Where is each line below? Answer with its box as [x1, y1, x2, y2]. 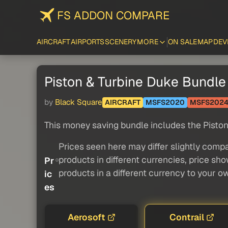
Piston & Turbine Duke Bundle [44, 73, 226, 91]
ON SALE [168, 37, 197, 46]
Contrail [169, 211, 204, 223]
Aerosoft [67, 211, 105, 223]
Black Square [55, 97, 102, 107]
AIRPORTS [71, 37, 104, 46]
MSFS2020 [146, 98, 185, 107]
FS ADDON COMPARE [57, 8, 169, 22]
